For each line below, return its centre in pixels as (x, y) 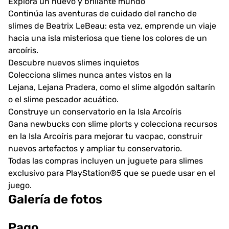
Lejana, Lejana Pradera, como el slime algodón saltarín (112, 87)
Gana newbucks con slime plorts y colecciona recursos (113, 124)
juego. (20, 185)
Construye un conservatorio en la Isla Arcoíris (95, 111)
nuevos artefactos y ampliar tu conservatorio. (95, 148)
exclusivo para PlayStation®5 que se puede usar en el (112, 173)
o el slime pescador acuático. (63, 99)
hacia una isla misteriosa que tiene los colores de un (108, 38)
